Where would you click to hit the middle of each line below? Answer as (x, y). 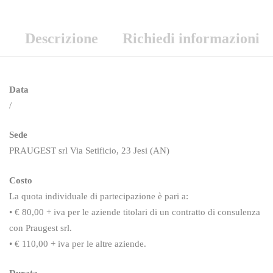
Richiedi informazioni (191, 38)
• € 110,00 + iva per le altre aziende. (78, 243)
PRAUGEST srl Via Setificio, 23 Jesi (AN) (89, 151)
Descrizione (61, 38)
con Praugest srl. (41, 228)
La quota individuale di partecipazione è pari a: (99, 196)
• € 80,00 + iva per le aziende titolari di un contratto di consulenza (135, 212)
